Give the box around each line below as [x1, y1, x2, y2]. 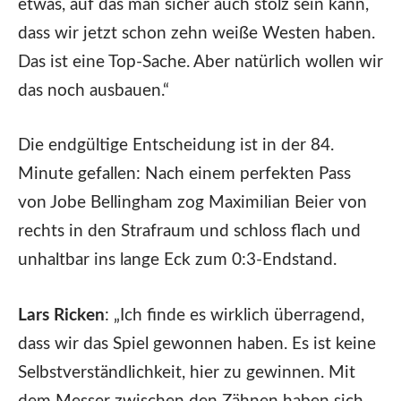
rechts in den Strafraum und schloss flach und [18, 223, 361, 241]
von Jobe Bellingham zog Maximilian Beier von [18, 194, 367, 212]
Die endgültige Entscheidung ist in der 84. [18, 137, 334, 155]
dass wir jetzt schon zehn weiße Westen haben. [18, 25, 375, 43]
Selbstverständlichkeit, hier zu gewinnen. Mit [18, 363, 355, 381]
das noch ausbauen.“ [18, 82, 169, 100]
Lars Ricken [18, 306, 105, 324]
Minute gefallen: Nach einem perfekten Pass [18, 166, 351, 183]
